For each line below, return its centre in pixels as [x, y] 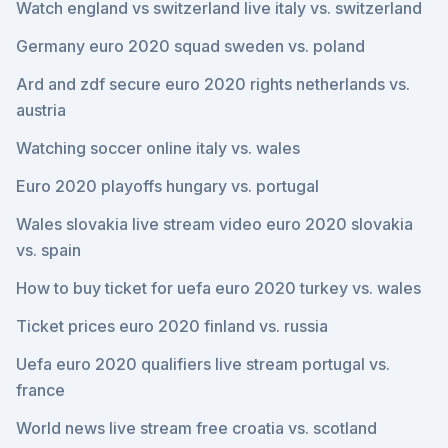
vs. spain [48, 250]
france [40, 390]
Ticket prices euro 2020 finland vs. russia [172, 326]
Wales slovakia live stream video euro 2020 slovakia [214, 224]
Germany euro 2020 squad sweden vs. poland [190, 46]
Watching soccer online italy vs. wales [158, 148]
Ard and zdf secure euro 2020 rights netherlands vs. [213, 84]
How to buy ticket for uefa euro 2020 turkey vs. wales [218, 288]
